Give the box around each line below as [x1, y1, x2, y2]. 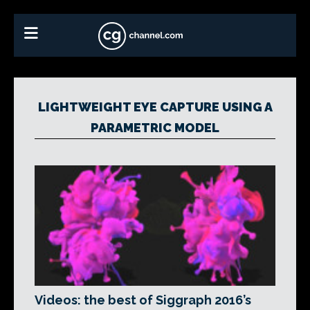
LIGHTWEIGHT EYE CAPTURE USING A [37, 100, 273, 114]
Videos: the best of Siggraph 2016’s [35, 293, 251, 307]
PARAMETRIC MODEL [91, 120, 219, 135]
